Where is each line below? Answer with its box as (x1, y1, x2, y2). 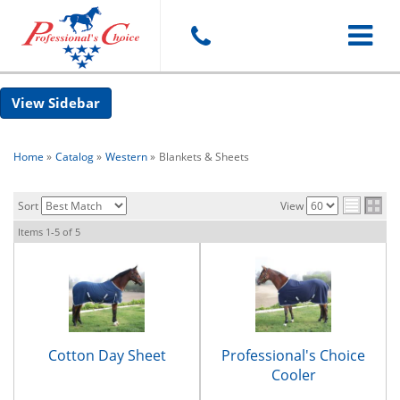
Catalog (55, 149, 94, 164)
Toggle (346, 25, 392, 45)
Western (105, 149, 147, 164)
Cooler (271, 365, 316, 385)
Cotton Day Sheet (47, 346, 166, 365)
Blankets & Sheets (159, 149, 249, 164)
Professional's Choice (221, 346, 365, 365)
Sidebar (48, 94, 100, 112)
